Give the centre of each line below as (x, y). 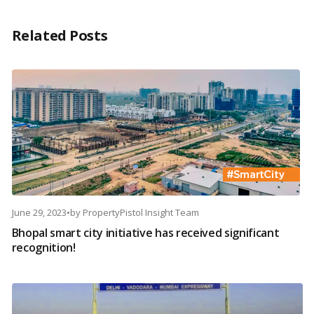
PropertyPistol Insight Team (141, 213)
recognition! (43, 248)
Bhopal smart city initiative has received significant (145, 233)
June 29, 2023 (39, 213)
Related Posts (60, 36)
